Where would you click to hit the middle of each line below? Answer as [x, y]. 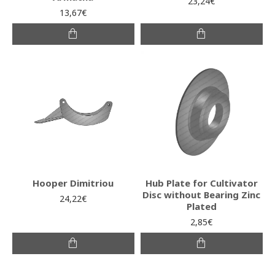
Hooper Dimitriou [73, 183]
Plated [201, 206]
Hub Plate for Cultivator [201, 183]
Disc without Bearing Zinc [202, 194]
